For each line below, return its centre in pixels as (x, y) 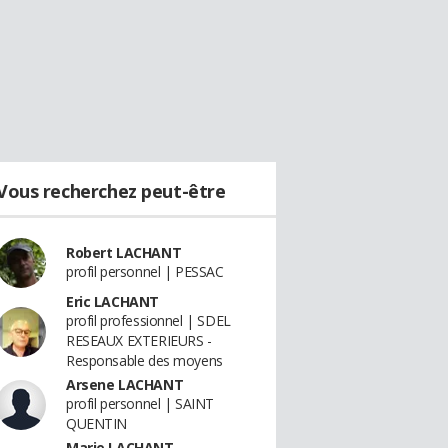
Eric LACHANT (112, 301)
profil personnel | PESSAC (145, 271)
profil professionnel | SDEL (148, 320)
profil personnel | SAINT (140, 403)
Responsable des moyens (144, 360)
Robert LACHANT (124, 252)
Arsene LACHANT (125, 384)
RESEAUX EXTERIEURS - (139, 340)
